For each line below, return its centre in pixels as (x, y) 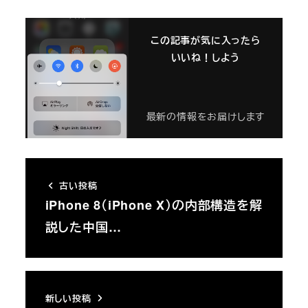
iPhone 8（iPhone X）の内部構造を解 (154, 205)
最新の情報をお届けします (206, 117)
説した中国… (83, 227)
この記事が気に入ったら (205, 40)
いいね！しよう (206, 57)
